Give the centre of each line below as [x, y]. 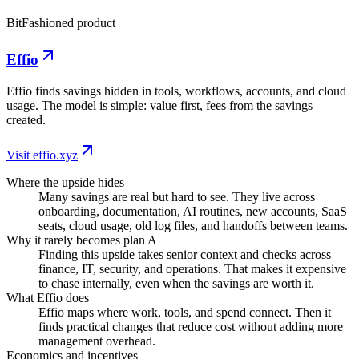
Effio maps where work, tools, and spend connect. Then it [185, 312]
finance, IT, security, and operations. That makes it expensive [192, 268]
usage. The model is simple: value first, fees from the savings [159, 105]
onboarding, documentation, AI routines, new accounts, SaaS [193, 211]
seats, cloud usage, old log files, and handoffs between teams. [193, 225]
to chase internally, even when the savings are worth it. [176, 283]
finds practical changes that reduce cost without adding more [191, 326]
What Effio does [48, 297]
